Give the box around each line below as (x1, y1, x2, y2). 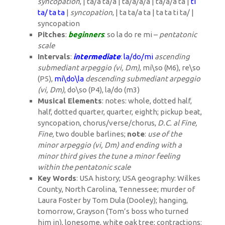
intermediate (73, 52, 121, 61)
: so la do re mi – (104, 30, 159, 39)
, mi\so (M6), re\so (140, 63, 200, 72)
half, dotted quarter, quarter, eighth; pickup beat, (38, 107, 202, 116)
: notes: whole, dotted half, (102, 96, 192, 105)
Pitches (38, 30, 65, 39)
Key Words (38, 173, 76, 182)
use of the (148, 129, 182, 138)
